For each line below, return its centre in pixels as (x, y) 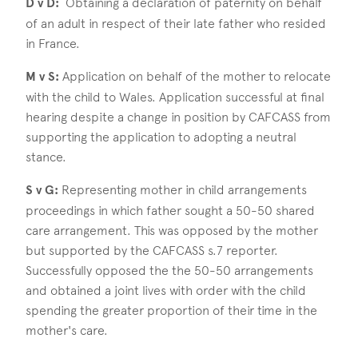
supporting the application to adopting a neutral (161, 137)
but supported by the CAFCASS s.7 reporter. (152, 250)
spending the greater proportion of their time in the (171, 310)
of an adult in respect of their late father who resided (176, 23)
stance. (46, 157)
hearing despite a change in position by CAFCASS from (178, 117)
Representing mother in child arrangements (183, 189)
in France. (53, 43)
